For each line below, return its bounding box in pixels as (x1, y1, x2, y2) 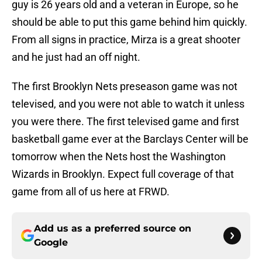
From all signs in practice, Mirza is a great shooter (12, 33, 240, 46)
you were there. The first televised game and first (12, 115, 239, 128)
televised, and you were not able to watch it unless (12, 98, 244, 111)
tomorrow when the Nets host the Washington (12, 150, 226, 163)
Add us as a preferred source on (34, 223, 191, 235)
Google (34, 237, 68, 249)
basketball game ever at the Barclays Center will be (12, 133, 249, 146)
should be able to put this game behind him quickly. (12, 16, 247, 29)
